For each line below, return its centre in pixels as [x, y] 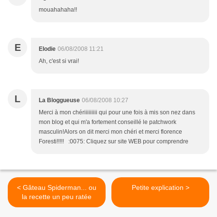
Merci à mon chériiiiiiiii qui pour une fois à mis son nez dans [117, 113]
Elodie [47, 49]
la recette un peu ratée [57, 197]
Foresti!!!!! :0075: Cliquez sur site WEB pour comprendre [114, 142]
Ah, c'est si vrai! [59, 61]
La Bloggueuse [59, 101]
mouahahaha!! [58, 10]
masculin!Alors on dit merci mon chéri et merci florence [110, 132]
